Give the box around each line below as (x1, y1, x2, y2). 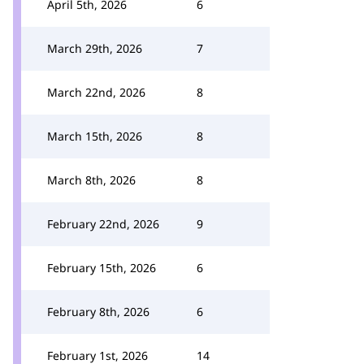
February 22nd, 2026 (47, 216, 159, 232)
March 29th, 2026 (47, 41, 142, 56)
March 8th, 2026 (47, 172, 136, 188)
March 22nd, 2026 (47, 84, 145, 100)
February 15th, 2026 (47, 260, 156, 275)
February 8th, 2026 (47, 304, 149, 319)
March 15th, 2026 (47, 128, 142, 144)
